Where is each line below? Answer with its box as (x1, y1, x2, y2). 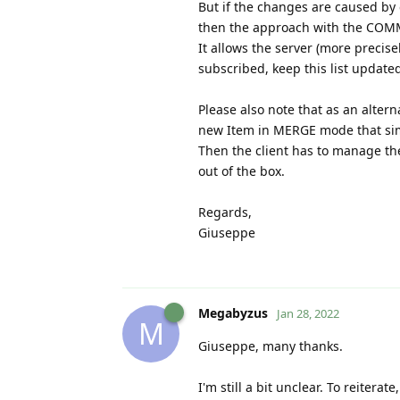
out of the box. (198, 162, 285, 179)
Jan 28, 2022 (277, 304, 339, 321)
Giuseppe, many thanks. (198, 337, 343, 354)
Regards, (198, 203, 252, 221)
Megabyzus (198, 304, 268, 321)
